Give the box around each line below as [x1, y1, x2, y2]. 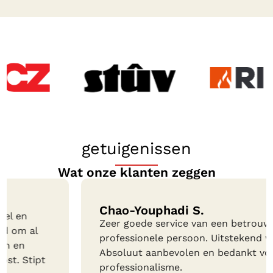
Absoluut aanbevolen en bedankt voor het [25, 246, 226, 258]
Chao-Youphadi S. [25, 202, 130, 218]
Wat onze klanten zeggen [57, 164, 216, 180]
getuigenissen [82, 138, 191, 158]
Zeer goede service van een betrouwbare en [25, 217, 233, 229]
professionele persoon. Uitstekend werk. [25, 232, 217, 244]
